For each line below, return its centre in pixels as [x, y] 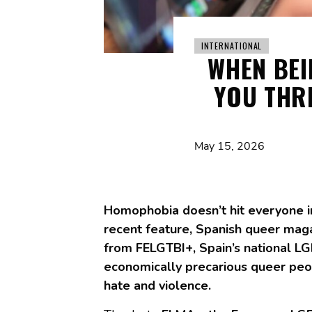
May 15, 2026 [229, 147]
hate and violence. [157, 286]
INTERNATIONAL [232, 46]
